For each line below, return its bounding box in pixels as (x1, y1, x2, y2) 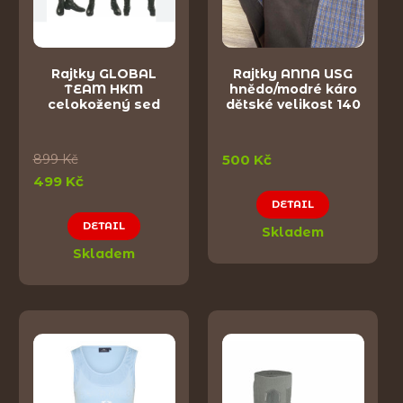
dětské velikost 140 (225, 96, 361, 113)
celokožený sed (48, 96, 160, 113)
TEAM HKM (65, 81, 143, 98)
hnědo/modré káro (228, 81, 357, 98)
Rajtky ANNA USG (233, 66, 353, 83)
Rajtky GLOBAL (51, 66, 157, 83)
